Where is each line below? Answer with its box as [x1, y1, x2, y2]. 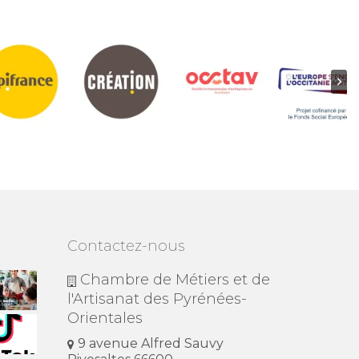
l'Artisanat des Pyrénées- [67, 290, 247, 309]
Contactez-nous [67, 237, 184, 256]
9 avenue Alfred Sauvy [77, 336, 224, 352]
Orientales [67, 309, 143, 328]
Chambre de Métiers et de [79, 271, 270, 289]
